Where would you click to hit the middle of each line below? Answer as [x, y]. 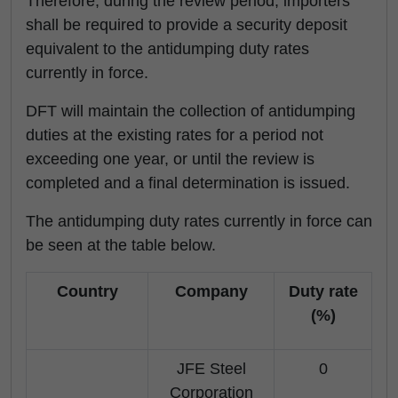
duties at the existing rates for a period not [175, 135]
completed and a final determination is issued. [188, 183]
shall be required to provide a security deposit [187, 25]
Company [211, 291]
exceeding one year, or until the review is [170, 159]
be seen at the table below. [121, 245]
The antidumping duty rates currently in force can [199, 221]
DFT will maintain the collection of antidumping [191, 111]
